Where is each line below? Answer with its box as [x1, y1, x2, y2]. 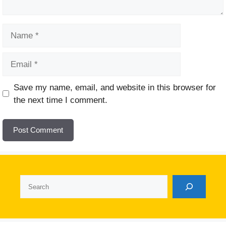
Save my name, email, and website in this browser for [13, 82, 216, 92]
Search [20, 176, 46, 186]
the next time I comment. [13, 95, 107, 105]
